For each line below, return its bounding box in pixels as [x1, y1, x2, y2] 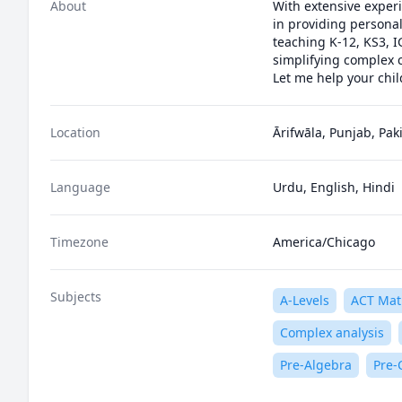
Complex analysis [280, 324, 384, 341]
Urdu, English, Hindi [273, 179, 395, 196]
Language [50, 179, 110, 196]
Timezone [50, 233, 109, 250]
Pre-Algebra [280, 356, 352, 373]
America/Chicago [273, 233, 375, 250]
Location [50, 124, 100, 141]
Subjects [50, 288, 101, 305]
